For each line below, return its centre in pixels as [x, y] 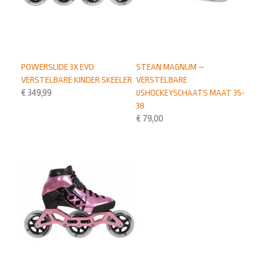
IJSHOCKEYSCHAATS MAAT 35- [191, 92]
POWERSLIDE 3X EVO [58, 67]
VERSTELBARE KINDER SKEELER [77, 80]
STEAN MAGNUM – [171, 67]
